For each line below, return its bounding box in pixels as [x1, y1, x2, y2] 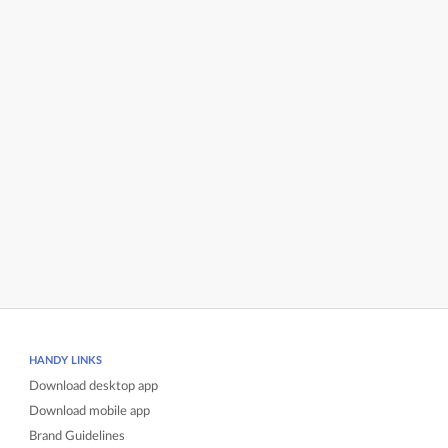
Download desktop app [29, 379, 159, 393]
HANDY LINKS [29, 355, 103, 366]
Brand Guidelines [29, 429, 126, 443]
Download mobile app [29, 404, 151, 418]
